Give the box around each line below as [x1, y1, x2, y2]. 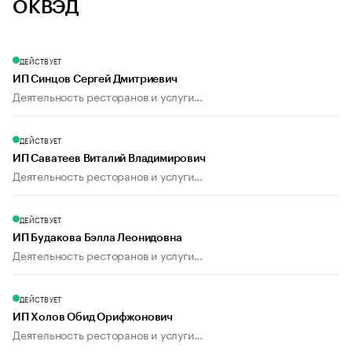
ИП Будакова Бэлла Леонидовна [13, 233, 182, 244]
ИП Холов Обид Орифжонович [13, 312, 173, 324]
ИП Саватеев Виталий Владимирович [13, 153, 206, 165]
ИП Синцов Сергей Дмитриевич [13, 74, 178, 86]
